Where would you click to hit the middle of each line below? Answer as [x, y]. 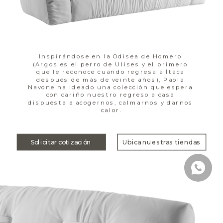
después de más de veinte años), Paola [111, 79]
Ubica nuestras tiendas [162, 142]
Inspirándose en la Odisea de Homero [110, 56]
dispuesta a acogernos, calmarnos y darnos [111, 102]
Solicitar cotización [61, 142]
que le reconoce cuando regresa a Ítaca [110, 72]
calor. [111, 110]
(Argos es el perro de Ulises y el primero [110, 64]
